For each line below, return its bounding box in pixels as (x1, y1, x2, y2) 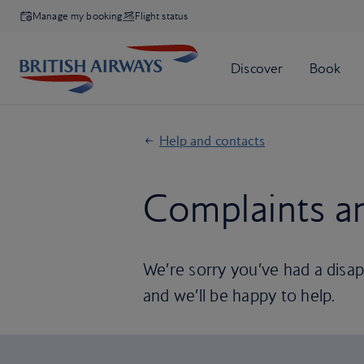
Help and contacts (159, 132, 266, 149)
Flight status (135, 10, 188, 22)
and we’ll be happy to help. (143, 285, 336, 305)
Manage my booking (32, 10, 123, 22)
